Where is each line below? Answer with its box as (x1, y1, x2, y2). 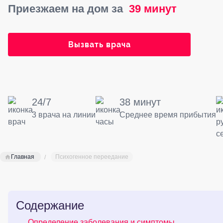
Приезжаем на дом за (8, 2, 123, 15)
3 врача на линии (32, 111, 96, 119)
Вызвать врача (68, 40, 131, 49)
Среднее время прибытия (119, 111, 216, 119)
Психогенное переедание (55, 153, 128, 160)
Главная (11, 153, 34, 160)
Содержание (16, 199, 84, 212)
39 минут (123, 2, 177, 15)
